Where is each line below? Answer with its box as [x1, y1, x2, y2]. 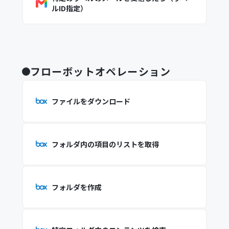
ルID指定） [51, 3, 87, 13]
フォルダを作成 [51, 182, 102, 192]
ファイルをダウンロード [51, 96, 130, 106]
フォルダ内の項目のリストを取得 [51, 139, 159, 149]
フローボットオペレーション [30, 64, 171, 79]
